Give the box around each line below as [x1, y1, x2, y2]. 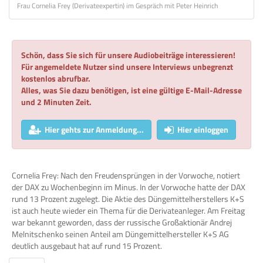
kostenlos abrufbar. [21, 72, 90, 85]
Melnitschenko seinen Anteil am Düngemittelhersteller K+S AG [12, 227, 229, 240]
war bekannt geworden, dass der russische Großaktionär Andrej [12, 215, 232, 228]
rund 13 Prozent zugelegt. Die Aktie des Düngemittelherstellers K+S [12, 192, 244, 205]
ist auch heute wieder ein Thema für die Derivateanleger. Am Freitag [12, 204, 245, 217]
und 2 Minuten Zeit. [21, 95, 92, 108]
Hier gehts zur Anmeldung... [45, 123, 144, 136]
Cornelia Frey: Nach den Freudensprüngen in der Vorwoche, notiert [12, 168, 240, 181]
